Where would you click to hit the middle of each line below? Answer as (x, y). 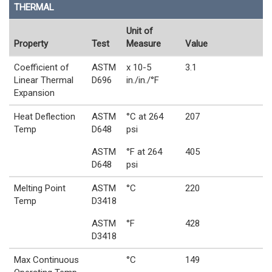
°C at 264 (145, 116)
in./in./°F (143, 80)
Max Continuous (46, 260)
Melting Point (40, 188)
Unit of (140, 31)
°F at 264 (144, 151)
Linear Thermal (44, 80)
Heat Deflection (45, 116)
